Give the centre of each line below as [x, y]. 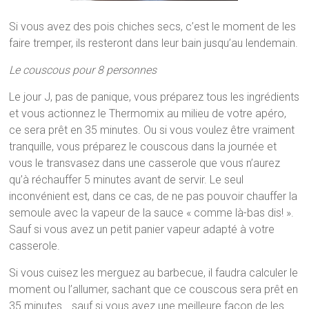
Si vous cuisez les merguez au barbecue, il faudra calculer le [154, 272]
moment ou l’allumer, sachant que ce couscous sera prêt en [154, 289]
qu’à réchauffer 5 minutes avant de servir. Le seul [127, 179]
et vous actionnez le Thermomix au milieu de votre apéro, [148, 113]
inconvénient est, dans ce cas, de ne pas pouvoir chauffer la [153, 196]
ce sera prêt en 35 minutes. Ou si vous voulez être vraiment [152, 130]
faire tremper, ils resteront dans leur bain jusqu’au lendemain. [154, 43]
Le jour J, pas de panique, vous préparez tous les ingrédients [154, 97]
